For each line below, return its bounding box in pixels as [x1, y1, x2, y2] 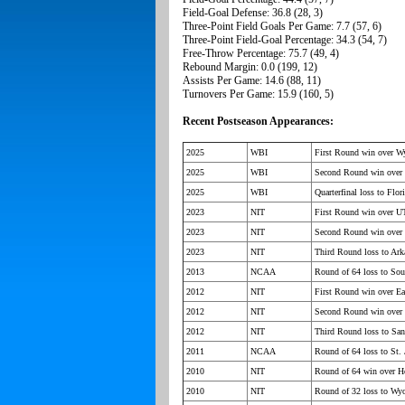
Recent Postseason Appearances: [183, 115, 334, 128]
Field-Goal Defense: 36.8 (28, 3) [183, 6, 323, 20]
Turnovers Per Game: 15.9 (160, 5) [183, 88, 334, 101]
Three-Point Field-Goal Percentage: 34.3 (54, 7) [183, 33, 387, 47]
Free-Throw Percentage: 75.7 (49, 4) [183, 47, 339, 61]
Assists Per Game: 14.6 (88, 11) [183, 74, 321, 88]
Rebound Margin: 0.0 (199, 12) [183, 61, 317, 74]
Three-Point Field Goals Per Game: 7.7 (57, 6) [183, 20, 381, 33]
